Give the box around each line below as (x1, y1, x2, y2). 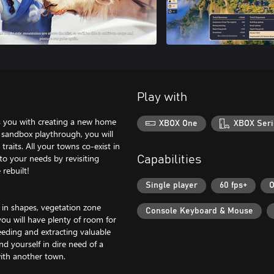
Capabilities (137, 153, 201, 166)
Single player (146, 181, 198, 190)
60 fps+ (220, 181, 247, 190)
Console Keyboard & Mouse (146, 206, 253, 215)
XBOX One (159, 119, 198, 128)
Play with (137, 91, 187, 103)
